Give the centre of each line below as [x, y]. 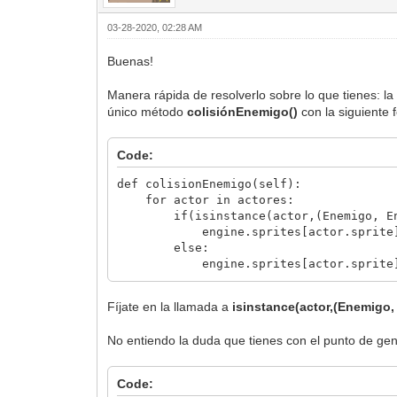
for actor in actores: [206, 199]
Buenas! [131, 61]
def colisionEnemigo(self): [210, 183]
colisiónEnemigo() [243, 111]
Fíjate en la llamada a [170, 306]
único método [148, 111]
